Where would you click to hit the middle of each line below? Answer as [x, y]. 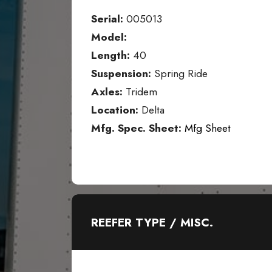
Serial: [107, 19]
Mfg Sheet [208, 128]
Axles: [107, 92]
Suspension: [121, 74]
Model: [109, 37]
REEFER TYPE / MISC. [152, 223]
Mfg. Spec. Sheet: [136, 128]
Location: [116, 110]
